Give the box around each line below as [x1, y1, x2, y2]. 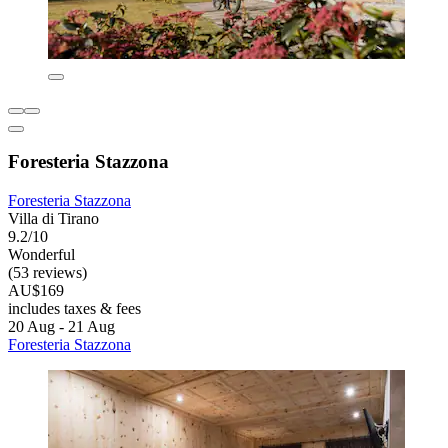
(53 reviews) [8, 264, 87, 282]
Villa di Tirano [8, 210, 99, 228]
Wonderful [8, 246, 75, 264]
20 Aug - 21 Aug [8, 318, 115, 336]
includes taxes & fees [8, 300, 141, 318]
